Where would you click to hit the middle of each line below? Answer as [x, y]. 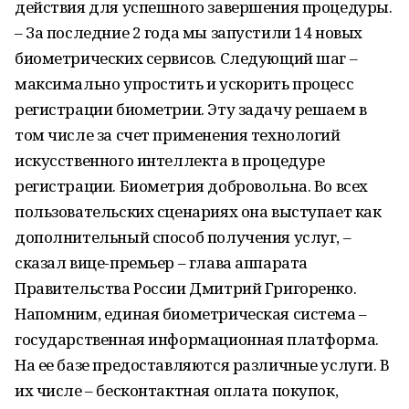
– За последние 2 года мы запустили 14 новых [189, 32]
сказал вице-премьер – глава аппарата [161, 262]
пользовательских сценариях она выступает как [198, 211]
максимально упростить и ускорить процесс [184, 84]
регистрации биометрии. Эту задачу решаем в [191, 109]
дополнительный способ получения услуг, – [183, 237]
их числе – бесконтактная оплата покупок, [177, 390]
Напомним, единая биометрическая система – [191, 314]
